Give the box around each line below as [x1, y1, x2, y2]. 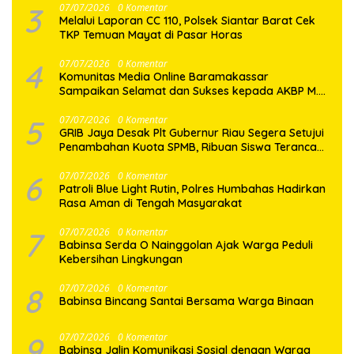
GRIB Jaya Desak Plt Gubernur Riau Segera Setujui [59, 126, 324, 141]
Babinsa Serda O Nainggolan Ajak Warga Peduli [59, 238, 313, 253]
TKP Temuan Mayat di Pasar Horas [59, 28, 243, 43]
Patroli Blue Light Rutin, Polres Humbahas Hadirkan [59, 182, 326, 197]
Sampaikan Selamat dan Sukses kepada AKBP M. [59, 84, 318, 99]
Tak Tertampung [59, 154, 147, 169]
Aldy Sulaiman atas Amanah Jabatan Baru [59, 98, 284, 113]
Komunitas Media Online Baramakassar [59, 70, 269, 85]
